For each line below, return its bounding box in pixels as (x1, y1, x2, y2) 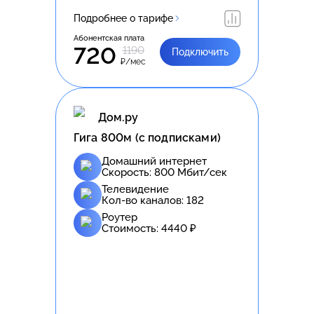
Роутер (102, 210, 137, 224)
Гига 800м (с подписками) (74, 130, 221, 144)
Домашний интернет (102, 154, 207, 168)
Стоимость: (102, 221, 161, 235)
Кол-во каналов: (102, 193, 186, 207)
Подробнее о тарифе (74, 12, 173, 24)
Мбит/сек (175, 165, 227, 179)
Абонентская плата (74, 33, 144, 43)
